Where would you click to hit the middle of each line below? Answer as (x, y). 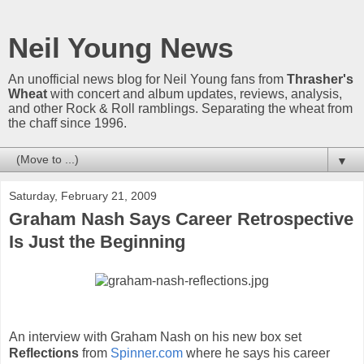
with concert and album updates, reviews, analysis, (195, 94)
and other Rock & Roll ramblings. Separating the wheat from (180, 108)
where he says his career (256, 353)
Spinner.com (147, 353)
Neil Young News (121, 48)
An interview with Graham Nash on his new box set (155, 336)
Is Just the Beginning (97, 242)
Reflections (44, 353)
